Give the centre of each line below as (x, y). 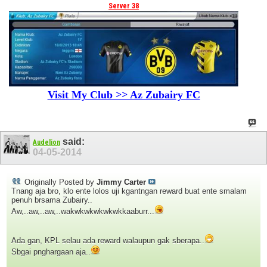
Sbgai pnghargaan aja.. (51, 252)
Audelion (46, 143)
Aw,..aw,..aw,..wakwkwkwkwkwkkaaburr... (83, 211)
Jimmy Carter (121, 182)
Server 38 (124, 6)
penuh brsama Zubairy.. (52, 200)
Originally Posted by (59, 182)
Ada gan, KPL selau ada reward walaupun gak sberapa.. (108, 240)
